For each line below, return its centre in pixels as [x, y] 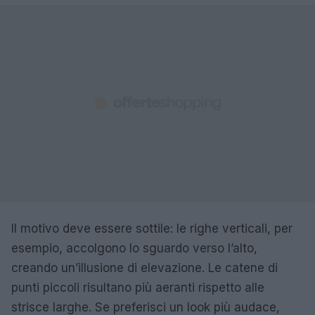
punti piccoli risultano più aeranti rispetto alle [138, 288]
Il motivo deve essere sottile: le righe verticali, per [152, 229]
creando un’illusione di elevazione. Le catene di [144, 268]
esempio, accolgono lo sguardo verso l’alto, [134, 249]
